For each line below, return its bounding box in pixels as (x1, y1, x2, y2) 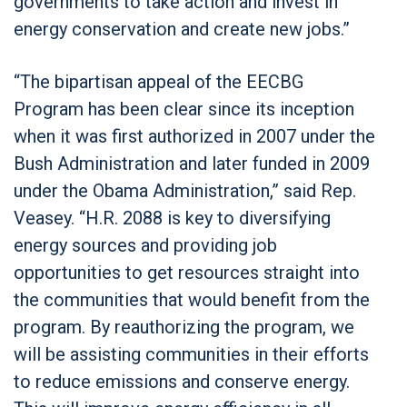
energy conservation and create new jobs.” (14, 17, 354, 40)
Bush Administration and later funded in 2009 (14, 152, 370, 174)
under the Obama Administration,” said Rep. (14, 179, 356, 202)
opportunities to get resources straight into (14, 261, 360, 283)
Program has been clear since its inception (14, 97, 354, 120)
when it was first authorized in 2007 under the (14, 124, 375, 147)
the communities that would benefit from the (14, 288, 370, 311)
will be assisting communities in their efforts (14, 342, 369, 365)
